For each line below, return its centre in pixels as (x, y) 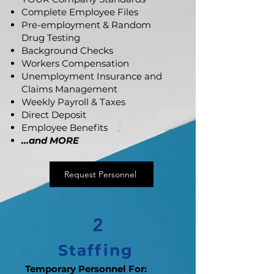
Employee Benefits (65, 128)
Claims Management (71, 89)
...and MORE (50, 140)
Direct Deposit (54, 115)
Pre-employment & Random (86, 25)
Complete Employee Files (80, 12)
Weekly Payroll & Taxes (73, 102)
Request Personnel (100, 174)
